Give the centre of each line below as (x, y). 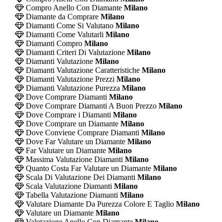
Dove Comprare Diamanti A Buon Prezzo (90, 106)
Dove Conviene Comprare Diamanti (81, 132)
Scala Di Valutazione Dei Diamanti (79, 177)
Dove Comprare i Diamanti (67, 114)
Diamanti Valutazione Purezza (72, 88)
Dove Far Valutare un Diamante (74, 141)
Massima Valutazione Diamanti (73, 159)
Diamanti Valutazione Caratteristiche (82, 70)
